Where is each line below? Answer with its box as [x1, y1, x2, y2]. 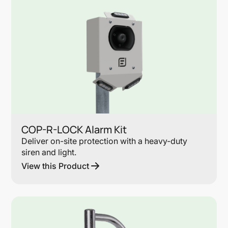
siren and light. [21, 147, 77, 157]
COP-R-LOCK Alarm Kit [21, 122, 127, 136]
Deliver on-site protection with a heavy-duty [21, 135, 188, 146]
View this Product [21, 160, 90, 171]
